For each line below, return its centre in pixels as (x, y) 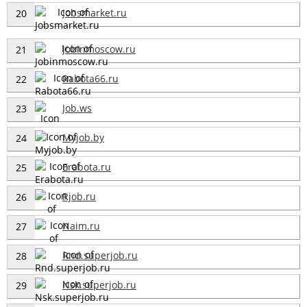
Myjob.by (83, 137)
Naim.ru (81, 225)
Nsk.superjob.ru (99, 284)
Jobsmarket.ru (95, 12)
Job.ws (77, 108)
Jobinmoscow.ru (99, 49)
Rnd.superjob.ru (100, 255)
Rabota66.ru (90, 78)
